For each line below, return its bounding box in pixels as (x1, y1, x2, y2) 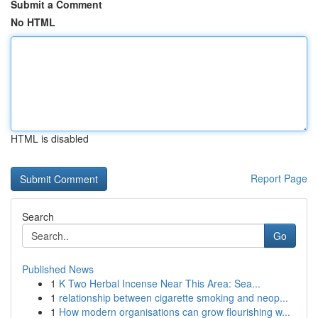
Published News (22, 262, 94, 276)
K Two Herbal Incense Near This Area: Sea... (59, 276, 261, 290)
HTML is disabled (11, 131, 89, 146)
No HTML (11, 15, 55, 29)
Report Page (251, 171, 307, 185)
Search (22, 209, 54, 224)
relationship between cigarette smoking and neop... (59, 290, 288, 305)
